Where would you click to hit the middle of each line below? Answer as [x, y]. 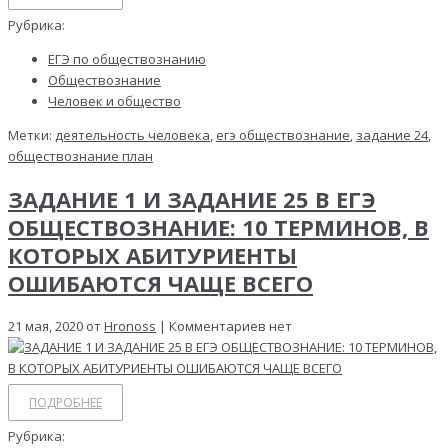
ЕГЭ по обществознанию [127, 59]
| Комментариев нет [224, 325]
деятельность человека [132, 135]
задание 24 [392, 135]
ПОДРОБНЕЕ [65, 402]
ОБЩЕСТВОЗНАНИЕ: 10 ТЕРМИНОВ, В [218, 227]
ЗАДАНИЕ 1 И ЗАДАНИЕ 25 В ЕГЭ [192, 199]
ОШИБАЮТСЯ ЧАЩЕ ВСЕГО [160, 283]
